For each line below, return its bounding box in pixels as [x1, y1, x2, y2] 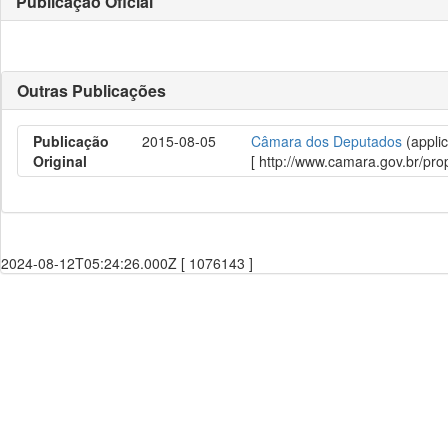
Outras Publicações [17, 79, 166, 102]
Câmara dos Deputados [251, 131, 402, 151]
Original [33, 151, 87, 171]
